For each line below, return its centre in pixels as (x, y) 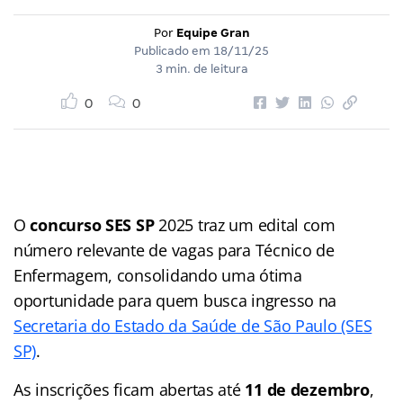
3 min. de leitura (201, 68)
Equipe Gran (213, 32)
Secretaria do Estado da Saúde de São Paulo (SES (193, 325)
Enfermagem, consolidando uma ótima (158, 275)
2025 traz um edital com (245, 224)
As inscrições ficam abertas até (130, 389)
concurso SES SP (92, 224)
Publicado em (174, 50)
